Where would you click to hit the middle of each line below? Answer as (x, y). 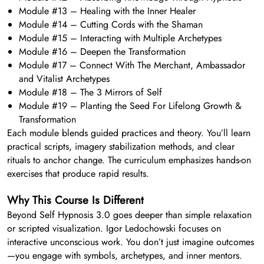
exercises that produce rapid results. (78, 174)
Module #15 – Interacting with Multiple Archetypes (120, 38)
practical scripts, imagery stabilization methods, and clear (121, 147)
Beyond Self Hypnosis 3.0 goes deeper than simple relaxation (129, 215)
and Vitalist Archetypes (64, 79)
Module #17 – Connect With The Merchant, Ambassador (132, 65)
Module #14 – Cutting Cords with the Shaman (111, 25)
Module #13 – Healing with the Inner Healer (107, 11)
